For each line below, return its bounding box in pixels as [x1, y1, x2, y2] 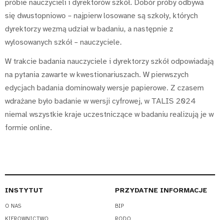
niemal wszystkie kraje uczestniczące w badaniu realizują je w [5, 109, 214, 119]
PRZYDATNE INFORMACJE [115, 186, 207, 195]
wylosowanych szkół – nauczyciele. [5, 37, 124, 48]
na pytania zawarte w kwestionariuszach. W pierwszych [5, 69, 189, 80]
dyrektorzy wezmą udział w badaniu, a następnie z [5, 24, 173, 34]
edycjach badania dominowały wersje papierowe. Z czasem [5, 82, 204, 93]
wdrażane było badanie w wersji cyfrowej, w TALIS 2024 [5, 96, 196, 106]
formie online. [5, 122, 52, 133]
